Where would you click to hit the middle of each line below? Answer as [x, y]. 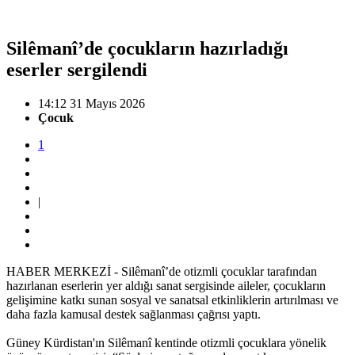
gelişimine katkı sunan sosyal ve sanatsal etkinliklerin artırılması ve [172, 300]
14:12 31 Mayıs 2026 [92, 103]
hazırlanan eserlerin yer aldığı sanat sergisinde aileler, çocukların [166, 285]
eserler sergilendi [77, 69]
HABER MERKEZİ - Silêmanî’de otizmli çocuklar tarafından [162, 271]
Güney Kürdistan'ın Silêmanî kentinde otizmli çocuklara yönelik [166, 342]
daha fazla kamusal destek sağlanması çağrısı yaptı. [134, 314]
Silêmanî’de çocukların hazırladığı [147, 48]
